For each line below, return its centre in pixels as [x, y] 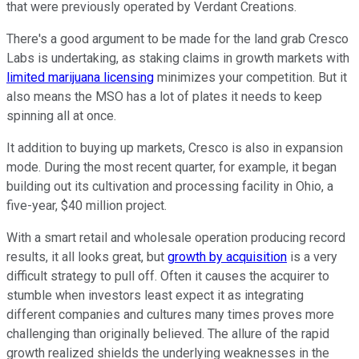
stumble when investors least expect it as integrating [155, 296]
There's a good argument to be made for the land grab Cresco [177, 39]
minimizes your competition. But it [250, 78]
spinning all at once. [61, 116]
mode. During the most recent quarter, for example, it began [171, 167]
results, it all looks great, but [87, 257]
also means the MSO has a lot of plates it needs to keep [164, 97]
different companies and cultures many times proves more [170, 315]
